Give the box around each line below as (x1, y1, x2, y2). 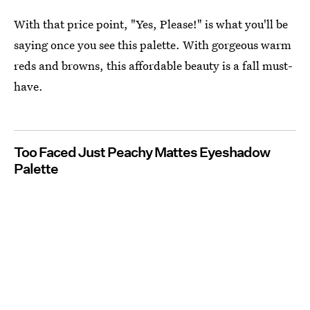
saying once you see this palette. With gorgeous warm (14, 37, 291, 53)
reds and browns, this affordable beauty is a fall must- (14, 57, 293, 74)
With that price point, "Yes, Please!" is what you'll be (14, 16, 288, 33)
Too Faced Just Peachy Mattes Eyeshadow (14, 144, 270, 161)
